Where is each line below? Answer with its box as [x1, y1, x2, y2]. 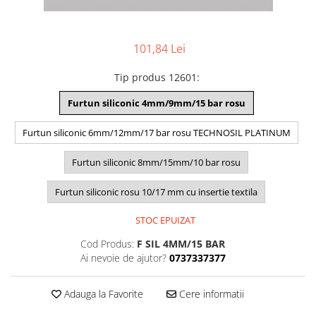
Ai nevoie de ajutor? [80, 251, 166, 265]
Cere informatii [176, 287, 244, 300]
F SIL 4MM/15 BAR [137, 237, 225, 250]
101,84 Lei [133, 41, 186, 56]
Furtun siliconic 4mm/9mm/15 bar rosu [67, 97, 245, 109]
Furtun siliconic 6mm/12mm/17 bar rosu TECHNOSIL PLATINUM [22, 126, 291, 139]
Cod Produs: [80, 237, 134, 250]
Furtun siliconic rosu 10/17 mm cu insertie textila [55, 186, 257, 198]
